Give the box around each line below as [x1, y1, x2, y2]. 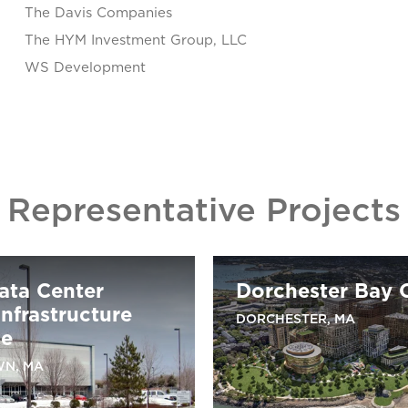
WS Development [24, 57, 146, 76]
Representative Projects [7, 186, 401, 232]
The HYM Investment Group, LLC [24, 30, 247, 49]
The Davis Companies [24, 3, 172, 22]
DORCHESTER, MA [236, 310, 355, 328]
